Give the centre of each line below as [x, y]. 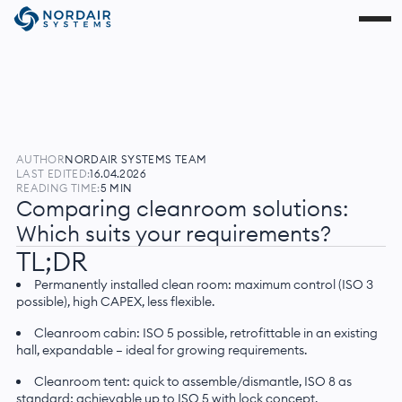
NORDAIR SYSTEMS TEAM [136, 159]
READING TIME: [58, 188]
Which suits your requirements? [174, 233]
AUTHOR [41, 159]
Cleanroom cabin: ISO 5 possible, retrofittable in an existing [206, 333]
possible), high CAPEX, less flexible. [115, 301]
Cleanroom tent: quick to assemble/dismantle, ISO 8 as [193, 381]
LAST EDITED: [53, 174]
